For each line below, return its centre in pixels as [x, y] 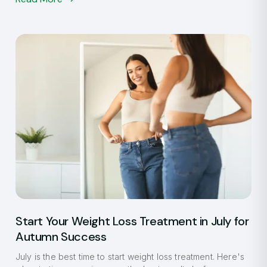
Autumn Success [61, 236]
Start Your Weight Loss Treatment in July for [132, 221]
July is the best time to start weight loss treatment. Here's [130, 256]
